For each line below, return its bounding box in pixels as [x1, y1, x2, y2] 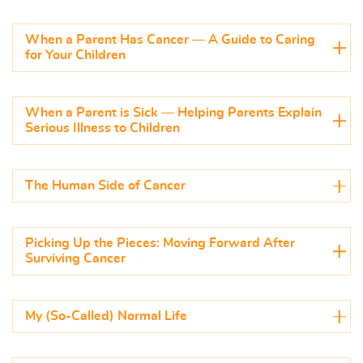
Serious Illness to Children [25, 122, 180, 135]
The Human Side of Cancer [25, 179, 186, 193]
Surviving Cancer [25, 252, 126, 266]
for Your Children [25, 49, 126, 62]
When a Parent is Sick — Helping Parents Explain [25, 106, 322, 120]
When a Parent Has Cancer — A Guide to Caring [25, 33, 315, 47]
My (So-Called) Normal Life [25, 310, 187, 323]
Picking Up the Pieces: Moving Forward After [25, 237, 295, 250]
